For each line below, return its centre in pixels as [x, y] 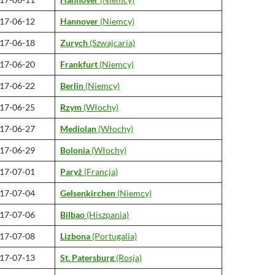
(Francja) [100, 172]
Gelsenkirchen [88, 193]
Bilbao [72, 215]
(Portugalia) [114, 236]
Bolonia [75, 150]
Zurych [74, 43]
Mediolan [78, 129]
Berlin [72, 86]
